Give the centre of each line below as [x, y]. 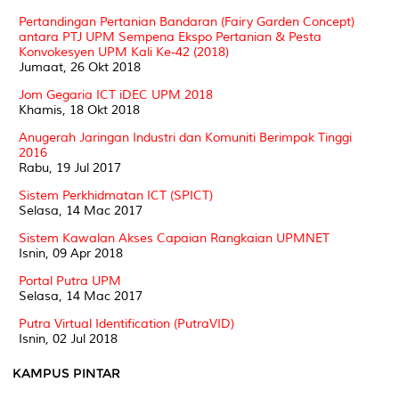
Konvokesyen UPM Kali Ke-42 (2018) [124, 52]
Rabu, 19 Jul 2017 [70, 167]
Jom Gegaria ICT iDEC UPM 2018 [116, 94]
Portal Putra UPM [70, 281]
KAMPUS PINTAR [66, 373]
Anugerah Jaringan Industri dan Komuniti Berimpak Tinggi [185, 137]
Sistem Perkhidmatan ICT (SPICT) [116, 195]
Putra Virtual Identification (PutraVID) [126, 323]
